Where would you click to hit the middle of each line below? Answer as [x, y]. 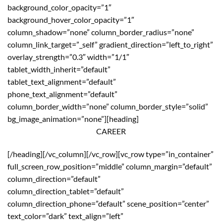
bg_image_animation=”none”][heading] [73, 119]
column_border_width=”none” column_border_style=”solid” [108, 106]
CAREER [111, 131]
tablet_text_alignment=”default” [62, 82]
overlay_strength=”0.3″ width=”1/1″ [68, 57]
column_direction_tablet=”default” [66, 191]
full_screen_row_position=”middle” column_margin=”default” [110, 166]
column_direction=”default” [54, 178]
